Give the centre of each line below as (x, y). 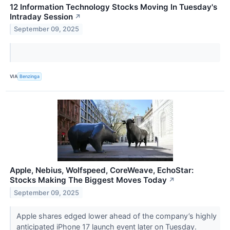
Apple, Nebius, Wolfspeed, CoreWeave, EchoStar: (102, 170)
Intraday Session (41, 16)
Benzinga (30, 76)
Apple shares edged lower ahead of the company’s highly (116, 216)
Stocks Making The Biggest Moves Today (88, 180)
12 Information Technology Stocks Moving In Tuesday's (113, 7)
